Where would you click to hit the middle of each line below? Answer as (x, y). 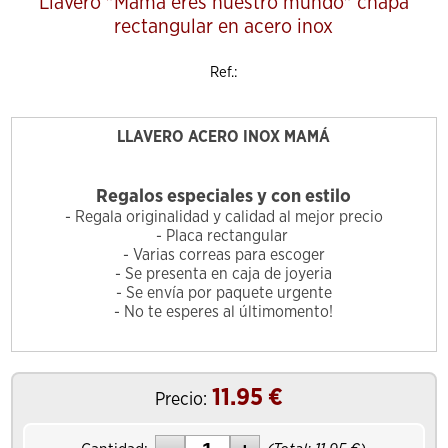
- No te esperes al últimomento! (224, 312)
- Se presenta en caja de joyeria (224, 274)
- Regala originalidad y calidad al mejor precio (223, 217)
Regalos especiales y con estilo (224, 197)
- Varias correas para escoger (223, 255)
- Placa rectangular (223, 236)
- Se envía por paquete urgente (223, 293)
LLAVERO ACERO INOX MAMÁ (224, 137)
